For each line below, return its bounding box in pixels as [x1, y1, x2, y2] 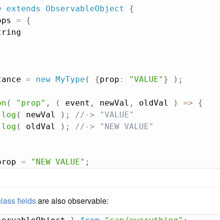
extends [6, 4, 41, 13]
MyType [55, 75, 85, 84]
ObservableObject [45, 4, 124, 13]
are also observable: [36, 195, 109, 206]
